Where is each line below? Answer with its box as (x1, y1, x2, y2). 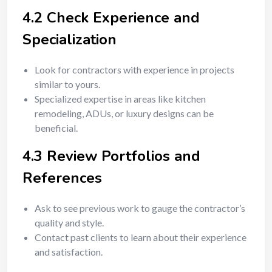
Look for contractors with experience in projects (35, 64, 234, 75)
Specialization (22, 30, 117, 49)
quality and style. (35, 217, 104, 228)
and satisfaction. (35, 246, 103, 257)
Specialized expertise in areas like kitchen (35, 93, 206, 104)
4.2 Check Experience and (22, 8, 200, 27)
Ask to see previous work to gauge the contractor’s (35, 202, 245, 214)
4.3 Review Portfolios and (22, 146, 200, 166)
